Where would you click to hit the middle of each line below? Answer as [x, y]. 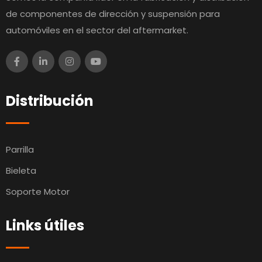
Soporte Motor [38, 192]
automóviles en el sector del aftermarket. [97, 30]
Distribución [50, 101]
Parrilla [20, 150]
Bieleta [21, 171]
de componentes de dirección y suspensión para [113, 14]
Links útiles [45, 226]
